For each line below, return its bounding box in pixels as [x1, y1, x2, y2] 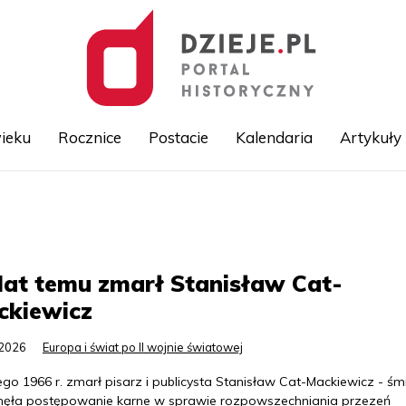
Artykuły [339, 128, 401, 147]
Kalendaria [235, 128, 313, 147]
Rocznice [57, 128, 121, 147]
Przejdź [203, 194, 246, 208]
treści [203, 234, 234, 248]
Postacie [148, 128, 208, 147]
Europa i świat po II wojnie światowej [43, 340, 243, 354]
